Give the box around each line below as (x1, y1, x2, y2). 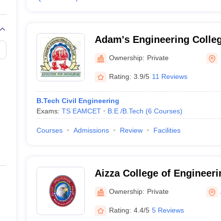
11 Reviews (151, 72, 187, 80)
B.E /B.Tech (107, 107, 144, 115)
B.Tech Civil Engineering (36, 97, 119, 105)
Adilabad (94, 181, 136, 191)
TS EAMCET (61, 107, 101, 115)
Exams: (36, 107, 62, 115)
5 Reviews (151, 206, 184, 214)
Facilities (153, 126, 181, 134)
